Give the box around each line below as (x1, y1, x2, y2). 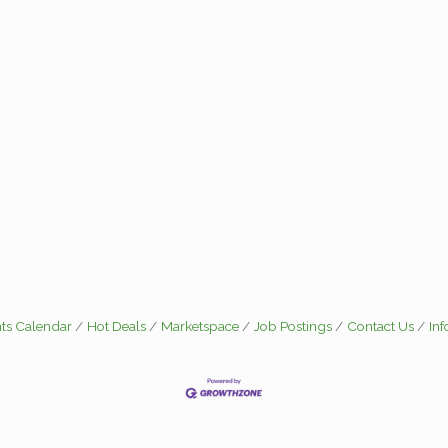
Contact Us (347, 318, 414, 334)
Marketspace (161, 318, 239, 334)
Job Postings (254, 318, 332, 334)
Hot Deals (87, 318, 146, 334)
